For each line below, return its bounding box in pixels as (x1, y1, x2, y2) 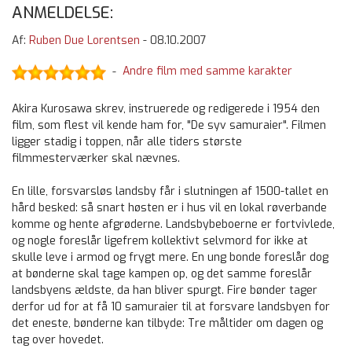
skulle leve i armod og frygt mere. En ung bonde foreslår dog (12, 250, 328, 266)
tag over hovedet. (12, 332, 104, 348)
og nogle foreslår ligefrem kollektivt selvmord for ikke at (12, 233, 308, 249)
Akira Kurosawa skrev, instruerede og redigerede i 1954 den (12, 101, 320, 117)
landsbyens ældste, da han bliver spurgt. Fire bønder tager (12, 283, 317, 299)
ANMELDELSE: (12, 2, 113, 24)
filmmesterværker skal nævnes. (12, 151, 180, 167)
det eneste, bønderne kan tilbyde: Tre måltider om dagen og (12, 316, 323, 332)
